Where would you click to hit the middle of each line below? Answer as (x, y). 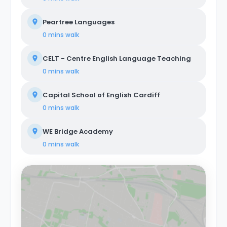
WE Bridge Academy (78, 131)
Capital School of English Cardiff (101, 95)
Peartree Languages (79, 22)
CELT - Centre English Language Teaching (117, 59)
